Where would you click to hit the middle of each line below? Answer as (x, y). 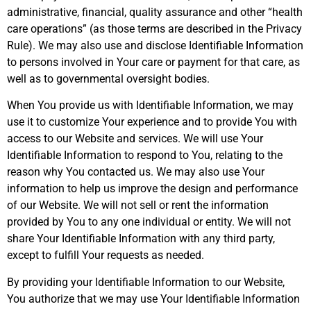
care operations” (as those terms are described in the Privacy (154, 28)
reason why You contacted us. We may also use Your (136, 172)
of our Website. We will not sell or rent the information (138, 205)
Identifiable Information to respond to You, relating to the (145, 155)
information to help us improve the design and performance (152, 189)
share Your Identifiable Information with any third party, (141, 239)
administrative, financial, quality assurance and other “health (155, 12)
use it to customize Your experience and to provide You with (152, 122)
